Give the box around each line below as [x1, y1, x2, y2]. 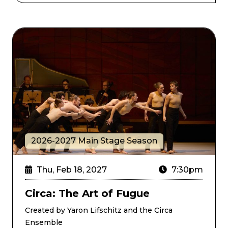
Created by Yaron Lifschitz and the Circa [25, 205, 173, 215]
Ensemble [25, 217, 63, 227]
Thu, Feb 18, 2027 [34, 164, 107, 175]
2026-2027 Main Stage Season [31, 135, 157, 146]
